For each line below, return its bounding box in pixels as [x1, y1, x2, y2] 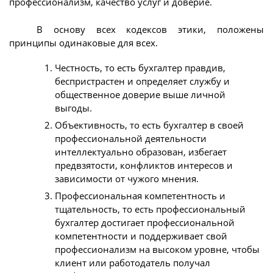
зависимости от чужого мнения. [55, 172, 199, 185]
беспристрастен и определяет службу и [55, 75, 230, 88]
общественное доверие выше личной [55, 88, 225, 101]
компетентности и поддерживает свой [55, 230, 227, 243]
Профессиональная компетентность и [55, 190, 225, 202]
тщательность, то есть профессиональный [55, 203, 246, 216]
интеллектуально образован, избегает [55, 146, 227, 158]
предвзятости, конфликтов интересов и [55, 159, 233, 172]
